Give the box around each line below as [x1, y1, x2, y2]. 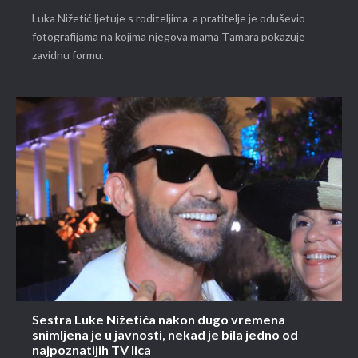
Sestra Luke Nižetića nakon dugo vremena [32, 312, 285, 328]
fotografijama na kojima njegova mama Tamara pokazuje [32, 30, 305, 44]
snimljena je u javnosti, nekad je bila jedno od [32, 328, 298, 344]
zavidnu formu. [32, 49, 104, 62]
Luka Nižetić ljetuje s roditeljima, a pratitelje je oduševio [32, 12, 305, 26]
